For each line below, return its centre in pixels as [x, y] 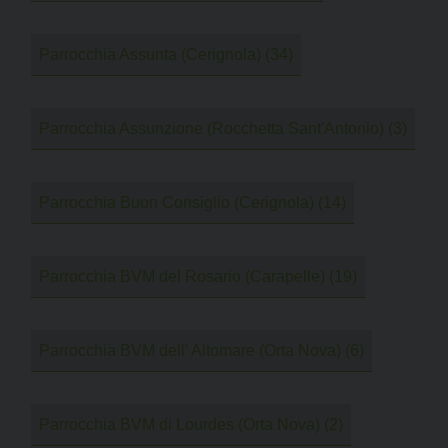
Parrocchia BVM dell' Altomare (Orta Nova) [190, 350]
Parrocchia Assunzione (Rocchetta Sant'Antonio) [211, 128]
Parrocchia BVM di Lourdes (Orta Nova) [179, 424]
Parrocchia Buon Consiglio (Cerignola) [176, 202]
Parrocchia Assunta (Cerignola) [150, 54]
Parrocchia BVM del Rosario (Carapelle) [182, 276]
